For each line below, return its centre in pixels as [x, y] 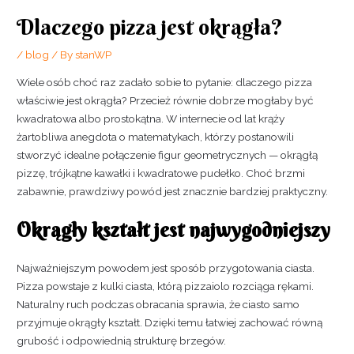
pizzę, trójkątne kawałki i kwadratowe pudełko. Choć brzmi [161, 173]
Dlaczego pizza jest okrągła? [150, 27]
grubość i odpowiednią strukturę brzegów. [122, 340]
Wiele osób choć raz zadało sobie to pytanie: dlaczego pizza [165, 82]
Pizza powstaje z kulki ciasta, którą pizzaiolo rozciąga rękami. [166, 286]
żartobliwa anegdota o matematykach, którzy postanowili [156, 137]
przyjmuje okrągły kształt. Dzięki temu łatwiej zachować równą [170, 322]
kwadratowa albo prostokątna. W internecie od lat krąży [151, 119]
